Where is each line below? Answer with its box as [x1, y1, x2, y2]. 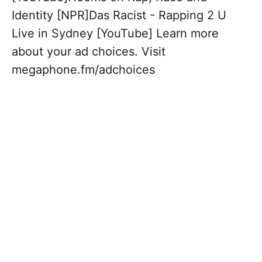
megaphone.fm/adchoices [12, 63, 155, 77]
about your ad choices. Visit [12, 44, 166, 59]
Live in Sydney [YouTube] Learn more [12, 26, 219, 41]
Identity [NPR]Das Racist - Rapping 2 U [12, 8, 226, 23]
